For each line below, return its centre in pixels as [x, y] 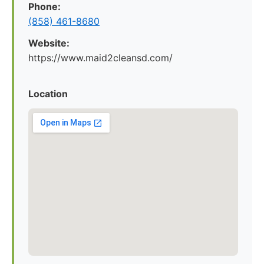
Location [48, 94]
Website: [49, 43]
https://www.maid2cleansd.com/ [100, 58]
